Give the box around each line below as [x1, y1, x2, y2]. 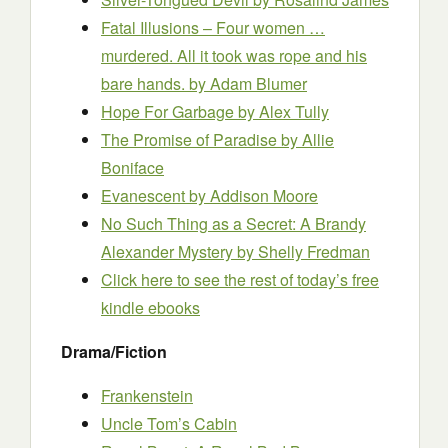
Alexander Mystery [101, 240, 237, 263]
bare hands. [101, 72, 189, 95]
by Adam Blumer [189, 72, 307, 95]
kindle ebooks [101, 296, 200, 319]
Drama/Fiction [61, 340, 167, 363]
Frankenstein [101, 384, 193, 407]
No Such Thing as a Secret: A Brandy [101, 212, 366, 235]
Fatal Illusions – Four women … [101, 16, 325, 39]
